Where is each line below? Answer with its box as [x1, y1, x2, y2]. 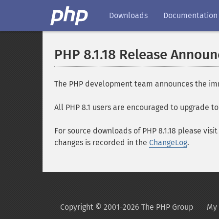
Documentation [163, 11, 218, 20]
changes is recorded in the [54, 138, 149, 147]
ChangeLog [149, 138, 187, 147]
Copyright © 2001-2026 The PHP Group [60, 202, 193, 212]
